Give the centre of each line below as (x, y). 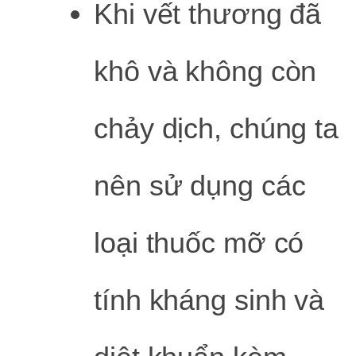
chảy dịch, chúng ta (217, 129)
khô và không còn (205, 72)
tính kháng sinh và (209, 300)
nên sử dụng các (200, 186)
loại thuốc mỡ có (199, 243)
